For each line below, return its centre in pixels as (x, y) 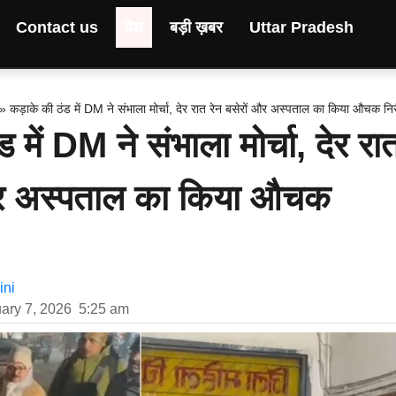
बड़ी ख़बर (196, 27)
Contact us (57, 27)
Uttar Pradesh (301, 27)
